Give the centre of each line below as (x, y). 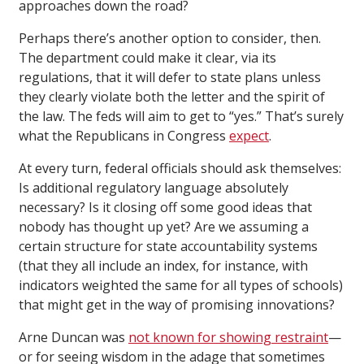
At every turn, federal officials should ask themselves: (180, 169)
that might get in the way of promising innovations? (177, 305)
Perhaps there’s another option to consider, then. (170, 39)
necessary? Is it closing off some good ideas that (165, 208)
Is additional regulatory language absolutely (154, 188)
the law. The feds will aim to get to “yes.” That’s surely (181, 117)
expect (249, 136)
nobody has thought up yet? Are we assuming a (164, 227)
